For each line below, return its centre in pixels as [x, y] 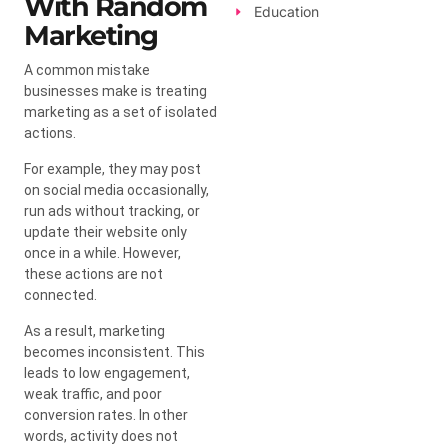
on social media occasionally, [116, 189]
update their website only [105, 231]
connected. [60, 294]
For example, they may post [112, 168]
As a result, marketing [94, 330]
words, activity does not [101, 435]
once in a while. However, [102, 252]
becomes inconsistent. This [114, 351]
